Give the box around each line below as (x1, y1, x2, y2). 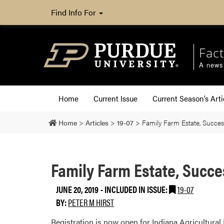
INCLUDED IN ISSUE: (104, 182, 169, 195)
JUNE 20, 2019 (56, 182, 98, 195)
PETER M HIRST (68, 195, 114, 208)
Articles (85, 117, 108, 127)
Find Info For (51, 6, 98, 18)
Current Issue (93, 92, 137, 104)
